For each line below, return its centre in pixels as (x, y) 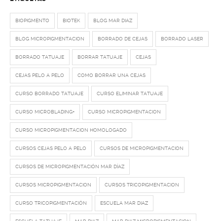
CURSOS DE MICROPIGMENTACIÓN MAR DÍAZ (70, 166)
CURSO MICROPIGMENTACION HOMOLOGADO (71, 130)
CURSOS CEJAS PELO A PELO (51, 148)
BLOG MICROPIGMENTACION (50, 39)
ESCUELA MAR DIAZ (124, 203)
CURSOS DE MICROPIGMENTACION (142, 148)
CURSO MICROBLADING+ (45, 112)
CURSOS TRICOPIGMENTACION (142, 185)
